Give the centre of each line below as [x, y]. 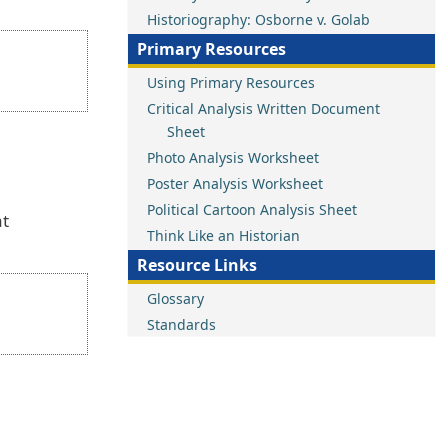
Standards [181, 324]
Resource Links [197, 265]
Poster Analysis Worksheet [235, 183]
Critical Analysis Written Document [263, 108]
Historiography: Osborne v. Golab [258, 19]
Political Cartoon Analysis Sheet [252, 209]
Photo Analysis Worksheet [233, 157]
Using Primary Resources [231, 82]
